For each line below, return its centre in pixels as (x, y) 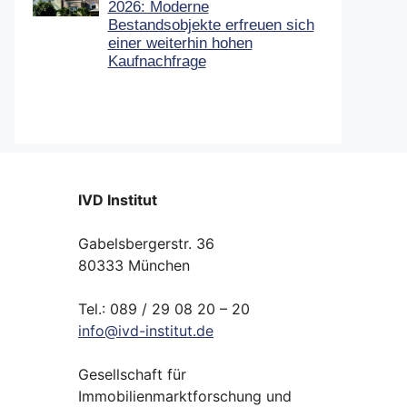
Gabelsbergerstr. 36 (146, 243)
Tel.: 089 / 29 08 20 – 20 (164, 308)
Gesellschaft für (132, 374)
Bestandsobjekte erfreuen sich (211, 25)
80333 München (134, 265)
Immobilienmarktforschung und (185, 396)
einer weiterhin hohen (180, 43)
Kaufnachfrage (157, 61)
